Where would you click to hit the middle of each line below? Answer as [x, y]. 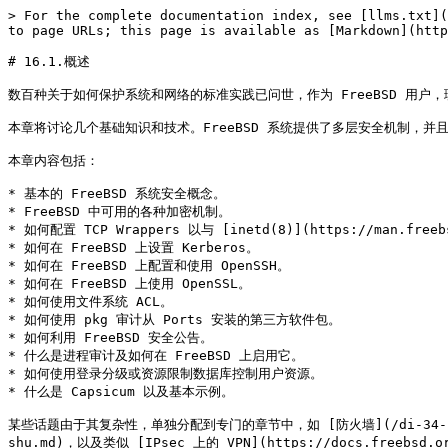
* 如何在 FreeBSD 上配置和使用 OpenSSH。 [149, 265]
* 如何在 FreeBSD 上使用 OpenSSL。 [129, 283]
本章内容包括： [53, 160]
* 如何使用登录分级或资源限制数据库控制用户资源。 [165, 373]
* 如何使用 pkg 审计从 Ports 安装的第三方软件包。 [174, 319]
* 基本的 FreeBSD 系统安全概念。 [117, 193]
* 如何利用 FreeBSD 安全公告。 [110, 337]
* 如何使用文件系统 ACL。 [90, 301]
